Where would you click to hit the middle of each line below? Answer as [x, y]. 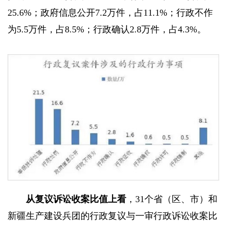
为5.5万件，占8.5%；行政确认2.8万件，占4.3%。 [107, 29]
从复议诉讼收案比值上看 [76, 199]
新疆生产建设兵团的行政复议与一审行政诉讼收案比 [112, 216]
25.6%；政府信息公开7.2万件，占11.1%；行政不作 [110, 12]
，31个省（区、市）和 [172, 199]
